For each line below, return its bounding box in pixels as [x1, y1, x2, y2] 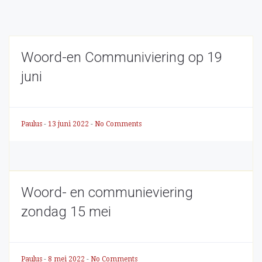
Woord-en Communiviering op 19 [21, 49, 222, 65]
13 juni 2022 [48, 120, 91, 128]
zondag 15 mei [21, 204, 111, 220]
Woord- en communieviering [21, 184, 193, 201]
